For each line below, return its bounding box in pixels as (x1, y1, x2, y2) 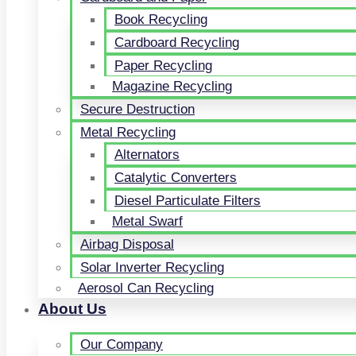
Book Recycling (114, 12, 207, 27)
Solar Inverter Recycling (80, 260, 224, 275)
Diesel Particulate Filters (114, 193, 261, 208)
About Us (38, 300, 106, 317)
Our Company (80, 337, 163, 352)
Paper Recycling (114, 58, 212, 73)
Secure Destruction (80, 102, 195, 117)
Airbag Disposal (80, 237, 174, 252)
